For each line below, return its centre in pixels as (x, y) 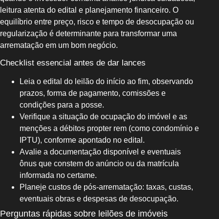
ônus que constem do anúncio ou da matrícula (99, 164)
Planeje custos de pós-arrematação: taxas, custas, (106, 187)
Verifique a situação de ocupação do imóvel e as (103, 117)
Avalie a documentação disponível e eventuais (100, 152)
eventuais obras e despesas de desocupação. (99, 199)
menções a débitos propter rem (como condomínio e (109, 129)
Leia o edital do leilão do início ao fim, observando (106, 82)
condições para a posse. (62, 105)
